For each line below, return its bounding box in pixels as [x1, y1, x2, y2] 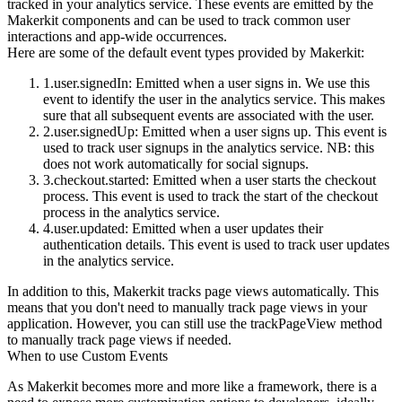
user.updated [54, 220, 125, 236]
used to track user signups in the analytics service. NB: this [43, 139, 374, 155]
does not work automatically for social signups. [43, 155, 309, 171]
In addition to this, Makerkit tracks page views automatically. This [7, 283, 379, 299]
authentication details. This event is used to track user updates [43, 236, 389, 252]
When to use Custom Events [7, 347, 168, 363]
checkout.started [54, 171, 145, 188]
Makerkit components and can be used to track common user [7, 12, 350, 28]
